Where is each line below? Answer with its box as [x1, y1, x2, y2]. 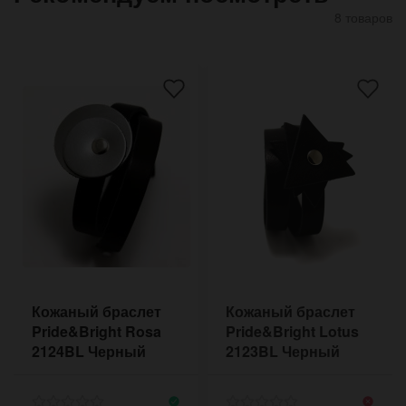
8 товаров [334, 7, 392, 26]
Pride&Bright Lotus [226, 320, 359, 342]
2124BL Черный [32, 340, 146, 362]
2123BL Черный [226, 340, 340, 362]
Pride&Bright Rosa [32, 320, 161, 342]
